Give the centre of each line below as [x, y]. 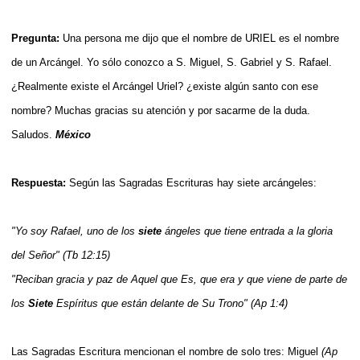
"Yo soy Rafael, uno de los [75, 231]
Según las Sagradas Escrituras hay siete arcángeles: [193, 182]
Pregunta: [37, 38]
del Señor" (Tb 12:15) [61, 255]
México [73, 134]
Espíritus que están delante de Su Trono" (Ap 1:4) [170, 303]
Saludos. [33, 134]
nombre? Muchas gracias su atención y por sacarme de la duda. [161, 110]
